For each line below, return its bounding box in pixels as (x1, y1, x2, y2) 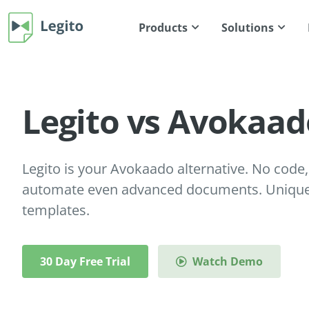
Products (139, 20, 188, 35)
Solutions (221, 20, 275, 35)
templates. (22, 201, 90, 220)
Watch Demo (192, 254, 263, 270)
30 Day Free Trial (40, 254, 130, 270)
